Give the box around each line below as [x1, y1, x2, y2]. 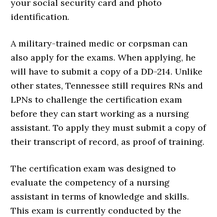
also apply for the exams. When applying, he [11, 52, 196, 63]
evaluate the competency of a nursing [11, 177, 170, 188]
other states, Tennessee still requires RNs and [11, 80, 203, 92]
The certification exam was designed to [11, 163, 176, 174]
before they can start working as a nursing [11, 108, 189, 120]
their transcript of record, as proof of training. [11, 136, 205, 148]
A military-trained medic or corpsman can [11, 38, 188, 49]
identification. [11, 11, 70, 23]
